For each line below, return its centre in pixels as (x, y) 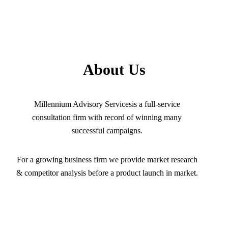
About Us (114, 70)
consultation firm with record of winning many (107, 118)
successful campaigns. (107, 131)
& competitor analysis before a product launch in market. (107, 173)
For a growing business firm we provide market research (107, 160)
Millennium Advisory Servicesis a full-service (107, 104)
